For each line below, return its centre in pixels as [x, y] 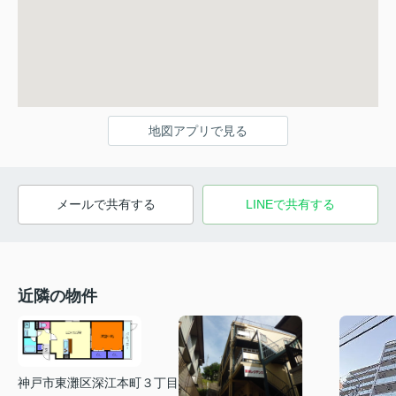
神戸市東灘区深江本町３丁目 [98, 383]
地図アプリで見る [198, 131]
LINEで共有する [290, 205]
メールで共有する [106, 205]
